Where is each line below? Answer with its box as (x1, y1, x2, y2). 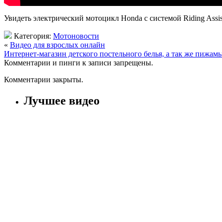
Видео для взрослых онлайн (10, 40, 105, 49)
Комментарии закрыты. (4, 75, 83, 84)
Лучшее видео (24, 94, 100, 107)
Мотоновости (53, 31, 99, 40)
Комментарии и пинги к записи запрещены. (4, 58, 153, 67)
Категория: (12, 31, 53, 40)
